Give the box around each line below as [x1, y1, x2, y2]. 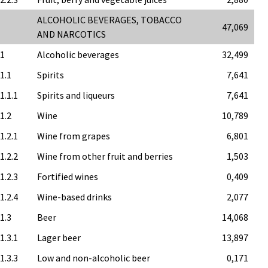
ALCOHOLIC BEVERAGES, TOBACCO [37, 13, 182, 26]
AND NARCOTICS [37, 28, 106, 40]
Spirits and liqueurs [37, 89, 115, 101]
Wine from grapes [37, 129, 111, 142]
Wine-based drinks [37, 190, 112, 203]
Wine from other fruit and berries [37, 150, 173, 162]
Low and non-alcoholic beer [37, 251, 151, 264]
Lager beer [37, 231, 81, 243]
